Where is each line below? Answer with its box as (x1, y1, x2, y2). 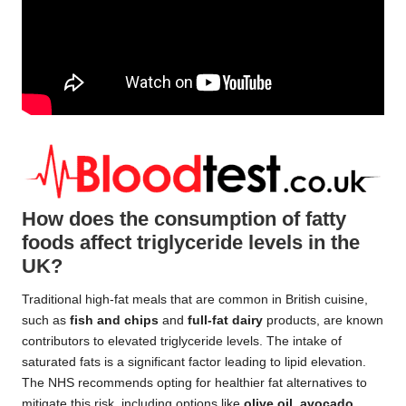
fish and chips (70, 313, 159, 327)
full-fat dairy (188, 313, 263, 327)
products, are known (263, 313, 383, 327)
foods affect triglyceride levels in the (22, 230, 360, 254)
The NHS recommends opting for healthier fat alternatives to (22, 375, 367, 390)
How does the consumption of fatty (22, 207, 346, 230)
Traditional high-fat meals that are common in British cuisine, (22, 292, 368, 306)
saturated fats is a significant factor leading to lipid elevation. (22, 354, 366, 369)
